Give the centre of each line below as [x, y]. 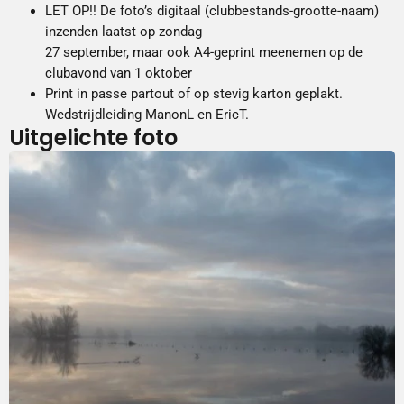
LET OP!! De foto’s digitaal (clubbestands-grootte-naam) [212, 10]
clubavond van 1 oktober [119, 73]
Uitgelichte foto [93, 137]
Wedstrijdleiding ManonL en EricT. [147, 114]
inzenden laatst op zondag [124, 31]
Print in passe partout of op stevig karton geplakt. [194, 93]
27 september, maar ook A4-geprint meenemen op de [204, 52]
